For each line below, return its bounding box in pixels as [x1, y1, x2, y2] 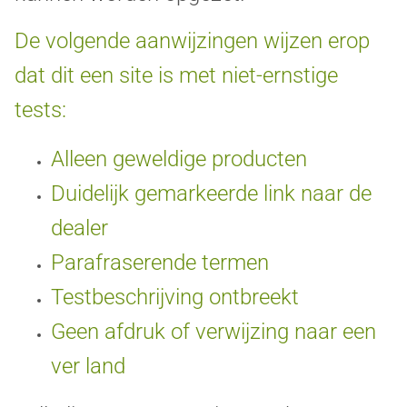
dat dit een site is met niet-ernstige [15, 63, 338, 89]
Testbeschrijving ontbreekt [51, 284, 299, 311]
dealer [51, 215, 108, 242]
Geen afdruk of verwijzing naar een [51, 319, 376, 345]
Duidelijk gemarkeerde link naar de [51, 181, 372, 207]
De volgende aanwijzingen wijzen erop [15, 28, 370, 55]
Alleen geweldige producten [51, 146, 307, 173]
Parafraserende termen [51, 250, 269, 276]
